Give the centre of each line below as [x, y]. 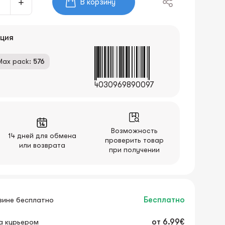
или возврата [42, 145]
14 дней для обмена [42, 135]
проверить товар [135, 140]
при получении [135, 150]
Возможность [135, 131]
